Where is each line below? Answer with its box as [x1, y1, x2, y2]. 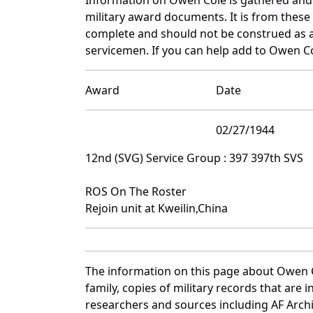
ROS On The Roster [85, 183, 187, 199]
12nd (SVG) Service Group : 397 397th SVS [85, 150, 303, 166]
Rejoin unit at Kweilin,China [85, 200, 228, 216]
